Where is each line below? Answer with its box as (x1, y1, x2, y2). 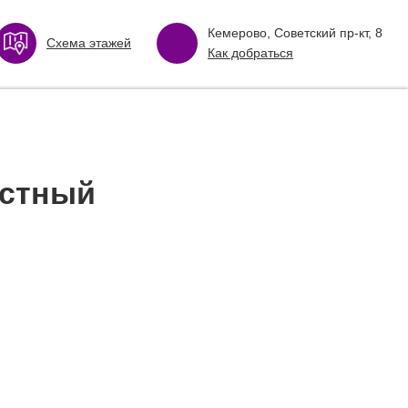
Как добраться (208, 46, 293, 60)
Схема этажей (46, 36, 132, 50)
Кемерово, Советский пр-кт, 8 (208, 25, 382, 40)
